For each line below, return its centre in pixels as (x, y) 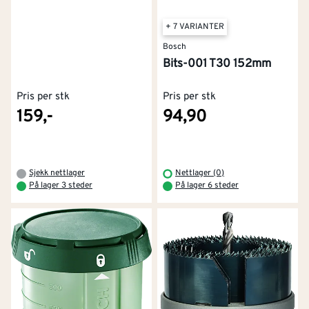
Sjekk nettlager (57, 173)
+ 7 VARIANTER (195, 27)
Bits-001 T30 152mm (217, 64)
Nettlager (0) (200, 173)
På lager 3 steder (61, 185)
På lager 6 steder (207, 185)
